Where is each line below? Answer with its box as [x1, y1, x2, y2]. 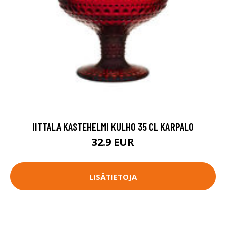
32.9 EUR [92, 135, 134, 149]
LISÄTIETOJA [89, 171, 137, 182]
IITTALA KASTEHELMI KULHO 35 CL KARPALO [32, 120, 194, 133]
